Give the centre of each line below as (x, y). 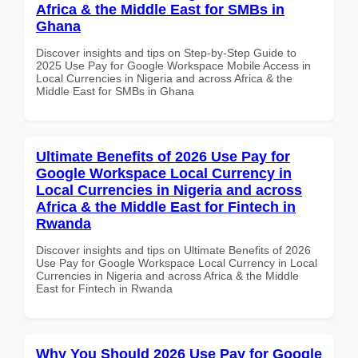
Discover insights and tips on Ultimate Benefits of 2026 (173, 250)
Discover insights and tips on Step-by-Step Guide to (166, 52)
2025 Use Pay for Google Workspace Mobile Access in (173, 65)
